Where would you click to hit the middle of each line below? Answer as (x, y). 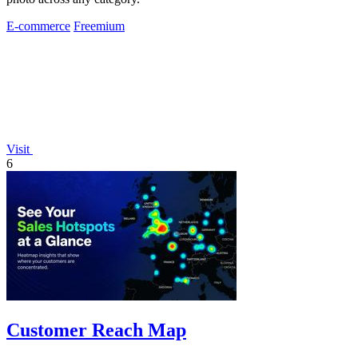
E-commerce (38, 26)
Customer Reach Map (96, 330)
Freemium (99, 26)
